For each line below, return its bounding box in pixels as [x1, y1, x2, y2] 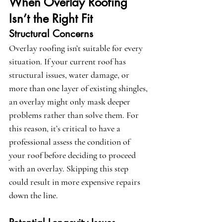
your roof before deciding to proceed [9, 150, 138, 161]
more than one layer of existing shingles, [9, 83, 150, 94]
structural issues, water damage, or [9, 69, 131, 81]
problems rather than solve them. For [9, 110, 141, 121]
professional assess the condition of [9, 136, 132, 148]
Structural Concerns [9, 27, 93, 41]
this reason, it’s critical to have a [9, 123, 122, 134]
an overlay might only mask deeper [9, 96, 132, 108]
